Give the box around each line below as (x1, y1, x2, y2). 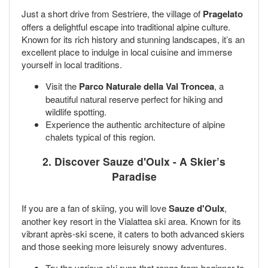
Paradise (111, 168, 157, 184)
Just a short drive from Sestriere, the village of (22, 7, 203, 20)
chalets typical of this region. (45, 130, 156, 144)
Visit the (45, 80, 79, 93)
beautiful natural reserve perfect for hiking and (45, 93, 223, 106)
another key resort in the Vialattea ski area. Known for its (22, 214, 241, 227)
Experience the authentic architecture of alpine (45, 118, 225, 131)
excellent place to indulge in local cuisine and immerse (22, 45, 232, 59)
